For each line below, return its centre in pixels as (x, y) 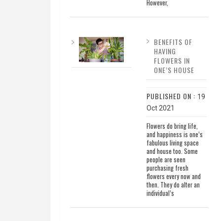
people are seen (166, 160)
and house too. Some (172, 151)
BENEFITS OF (173, 42)
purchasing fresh (167, 168)
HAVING (165, 51)
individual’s (160, 193)
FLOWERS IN (172, 61)
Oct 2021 (160, 108)
